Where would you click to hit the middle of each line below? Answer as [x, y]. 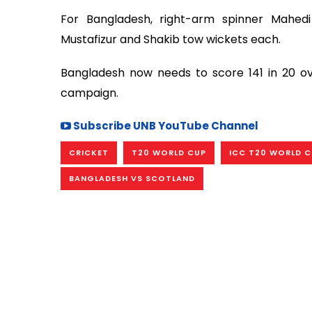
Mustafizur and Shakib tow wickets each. [171, 39]
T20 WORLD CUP [169, 152]
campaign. [89, 93]
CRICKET [89, 152]
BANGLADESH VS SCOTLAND [132, 178]
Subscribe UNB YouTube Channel [165, 125]
